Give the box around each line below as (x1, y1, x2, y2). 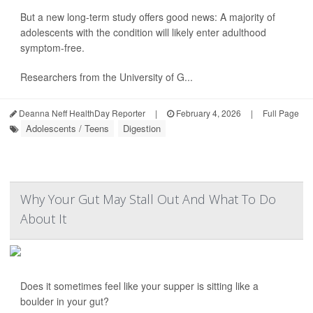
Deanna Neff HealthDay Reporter (17, 107, 145, 119)
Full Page (263, 107, 299, 119)
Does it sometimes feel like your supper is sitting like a (20, 279, 259, 293)
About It (20, 210, 66, 228)
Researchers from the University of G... (20, 70, 193, 85)
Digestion (123, 122, 161, 136)
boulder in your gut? (20, 294, 109, 309)
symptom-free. (20, 41, 85, 55)
